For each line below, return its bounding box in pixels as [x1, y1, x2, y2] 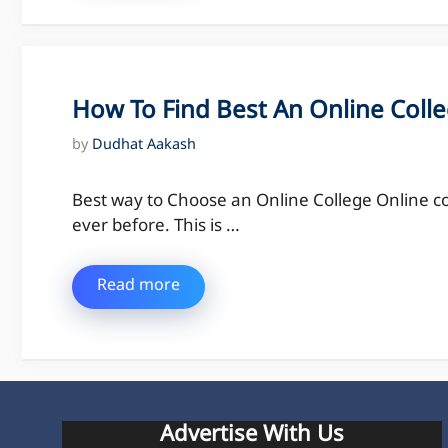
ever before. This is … [72, 215, 240, 238]
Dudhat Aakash [92, 135, 196, 155]
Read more [97, 276, 180, 298]
